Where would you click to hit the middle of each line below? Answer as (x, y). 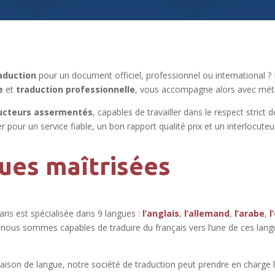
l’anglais (161, 214)
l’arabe (250, 214)
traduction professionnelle (76, 89)
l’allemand (207, 214)
